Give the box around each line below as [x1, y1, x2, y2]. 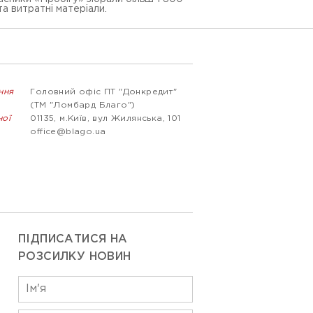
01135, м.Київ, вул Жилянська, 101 [30, 115, 181, 122]
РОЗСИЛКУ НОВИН [18, 252, 131, 262]
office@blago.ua [30, 128, 106, 136]
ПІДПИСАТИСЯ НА [18, 234, 128, 245]
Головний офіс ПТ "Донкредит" [30, 88, 177, 96]
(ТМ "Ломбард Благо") [30, 101, 136, 109]
